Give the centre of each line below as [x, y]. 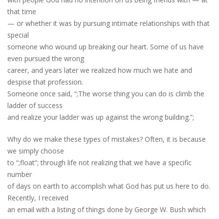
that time [22, 11]
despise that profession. [45, 82]
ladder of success [35, 105]
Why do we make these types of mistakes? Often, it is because [107, 139]
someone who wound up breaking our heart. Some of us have [106, 47]
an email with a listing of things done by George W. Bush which [107, 209]
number [20, 174]
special [18, 35]
